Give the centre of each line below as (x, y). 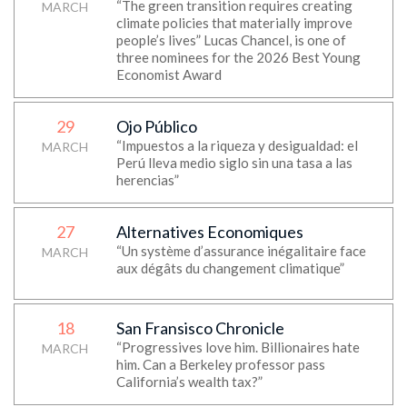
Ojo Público (156, 126)
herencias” (147, 180)
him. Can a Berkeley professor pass (220, 364)
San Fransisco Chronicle (200, 328)
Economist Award (169, 74)
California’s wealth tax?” (189, 382)
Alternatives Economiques (209, 232)
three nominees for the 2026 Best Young (238, 57)
